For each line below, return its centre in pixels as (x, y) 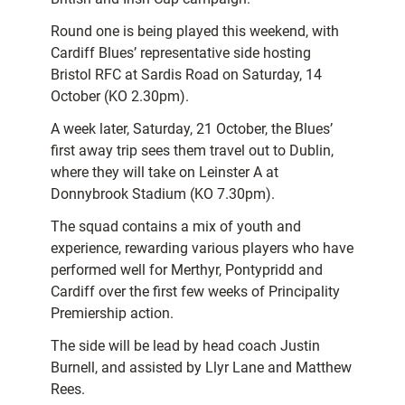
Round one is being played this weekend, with (195, 32)
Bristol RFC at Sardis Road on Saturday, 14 (186, 75)
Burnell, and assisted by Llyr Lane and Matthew (201, 368)
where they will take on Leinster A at (165, 173)
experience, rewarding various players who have (202, 249)
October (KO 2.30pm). (120, 97)
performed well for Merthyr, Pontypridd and (187, 270)
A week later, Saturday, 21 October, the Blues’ (192, 129)
